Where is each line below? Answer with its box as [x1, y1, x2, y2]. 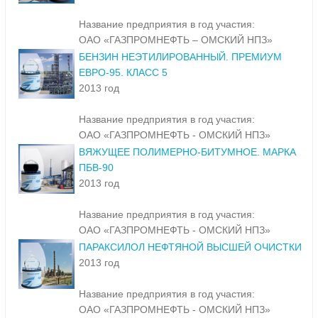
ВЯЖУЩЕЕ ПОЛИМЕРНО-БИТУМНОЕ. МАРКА [79, 146, 296, 158]
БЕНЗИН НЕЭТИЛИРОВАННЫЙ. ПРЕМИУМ [79, 51, 282, 63]
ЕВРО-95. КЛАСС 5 [79, 67, 168, 79]
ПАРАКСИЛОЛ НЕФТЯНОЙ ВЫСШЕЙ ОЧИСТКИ [79, 241, 302, 253]
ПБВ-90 [79, 162, 114, 174]
